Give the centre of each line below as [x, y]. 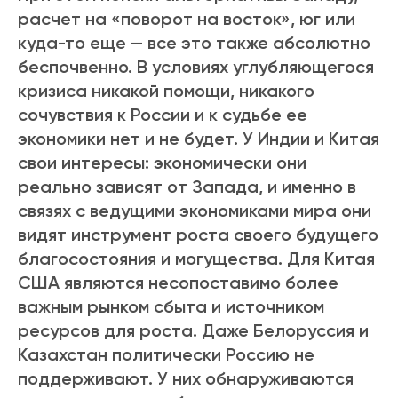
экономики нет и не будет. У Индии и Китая [199, 139]
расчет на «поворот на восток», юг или [187, 19]
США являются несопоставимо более [178, 283]
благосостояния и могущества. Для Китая [196, 259]
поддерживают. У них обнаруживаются [186, 379]
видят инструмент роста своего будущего [198, 235]
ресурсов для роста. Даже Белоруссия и [193, 331]
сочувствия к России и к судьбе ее [163, 115]
